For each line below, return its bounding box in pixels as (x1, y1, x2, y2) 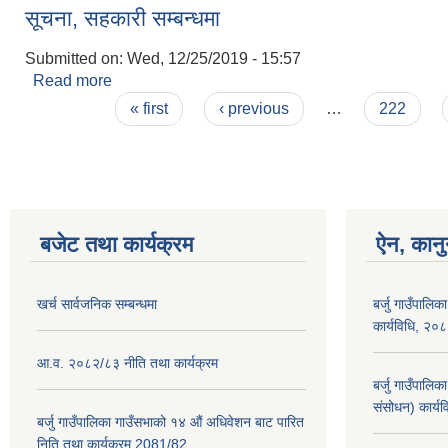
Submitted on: (25, 50, 127, 67)
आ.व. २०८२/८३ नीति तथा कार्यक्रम (37, 355, 218, 371)
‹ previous (219, 100, 290, 117)
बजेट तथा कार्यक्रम (40, 232, 193, 257)
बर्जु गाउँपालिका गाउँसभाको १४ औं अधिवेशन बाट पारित (37, 414, 304, 430)
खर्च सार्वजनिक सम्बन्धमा (37, 296, 157, 312)
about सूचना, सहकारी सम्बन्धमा (112, 72, 298, 89)
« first (129, 100, 168, 117)
